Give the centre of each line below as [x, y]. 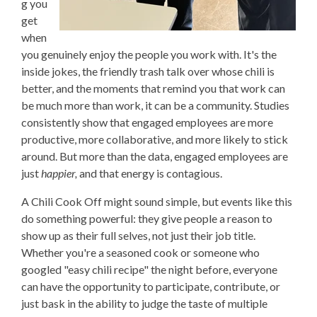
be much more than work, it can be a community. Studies [155, 105]
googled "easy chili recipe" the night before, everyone [149, 270]
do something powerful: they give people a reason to [147, 219]
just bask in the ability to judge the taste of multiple [144, 304]
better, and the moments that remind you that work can [153, 88]
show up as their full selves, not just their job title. [138, 236]
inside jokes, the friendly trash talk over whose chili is [148, 71]
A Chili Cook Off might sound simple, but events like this [157, 202]
